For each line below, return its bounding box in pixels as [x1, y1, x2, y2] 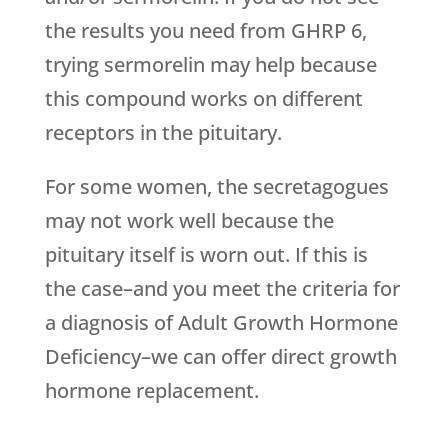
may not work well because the [44, 207, 334, 235]
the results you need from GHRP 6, [44, 17, 367, 45]
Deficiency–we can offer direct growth [44, 343, 397, 371]
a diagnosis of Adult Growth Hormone [44, 309, 398, 337]
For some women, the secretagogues [44, 173, 389, 201]
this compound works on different [44, 85, 363, 113]
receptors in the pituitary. [44, 119, 282, 147]
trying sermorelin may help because [44, 51, 377, 79]
